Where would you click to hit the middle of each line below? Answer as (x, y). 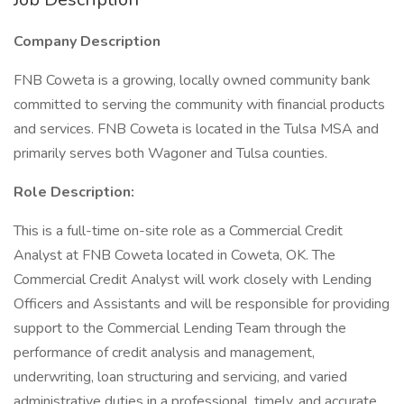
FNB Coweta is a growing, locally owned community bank (192, 80)
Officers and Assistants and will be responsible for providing (202, 304)
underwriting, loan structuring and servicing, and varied (180, 377)
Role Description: (74, 192)
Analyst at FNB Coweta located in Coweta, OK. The (174, 255)
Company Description (87, 41)
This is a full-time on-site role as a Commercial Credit (178, 231)
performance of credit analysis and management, (164, 353)
